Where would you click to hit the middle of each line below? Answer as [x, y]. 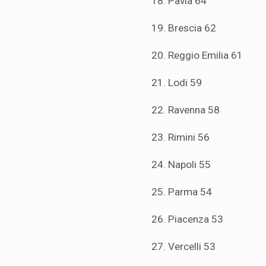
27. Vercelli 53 [183, 247]
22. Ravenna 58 [186, 110]
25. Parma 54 [182, 192]
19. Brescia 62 [184, 28]
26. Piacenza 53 [187, 219]
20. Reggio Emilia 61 [197, 56]
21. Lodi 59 [177, 83]
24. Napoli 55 [181, 165]
